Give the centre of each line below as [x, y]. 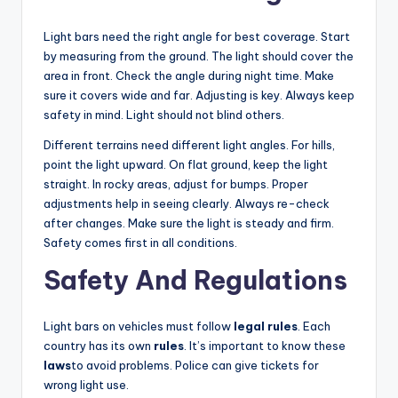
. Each [314, 326]
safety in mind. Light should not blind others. [164, 114]
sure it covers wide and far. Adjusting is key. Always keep [199, 95]
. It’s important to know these [265, 345]
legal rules [266, 326]
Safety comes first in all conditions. [140, 242]
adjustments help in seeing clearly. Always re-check [187, 203]
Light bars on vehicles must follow [139, 326]
